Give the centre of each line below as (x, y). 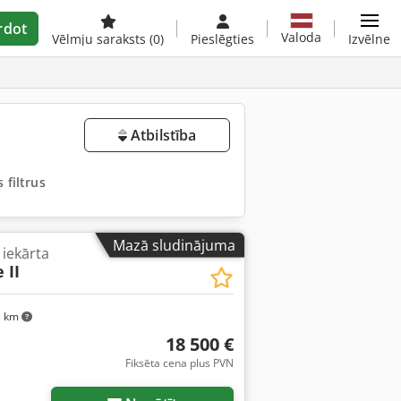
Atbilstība (162, 135)
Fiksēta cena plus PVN (179, 363)
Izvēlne (369, 39)
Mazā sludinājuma (174, 245)
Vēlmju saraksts (101, 39)
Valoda (301, 37)
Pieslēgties (222, 39)
